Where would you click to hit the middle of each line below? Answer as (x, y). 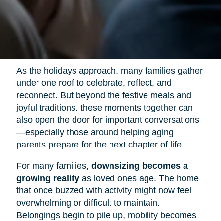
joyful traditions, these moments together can (104, 108)
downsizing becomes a (139, 166)
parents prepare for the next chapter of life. (100, 145)
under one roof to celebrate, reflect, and (94, 83)
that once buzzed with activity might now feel (104, 191)
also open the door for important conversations (108, 120)
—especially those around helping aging (95, 132)
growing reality (48, 178)
